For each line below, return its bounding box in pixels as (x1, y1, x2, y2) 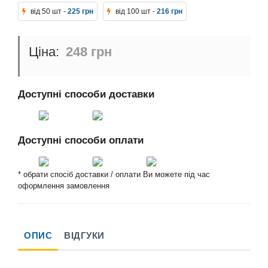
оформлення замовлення (18, 181, 109, 191)
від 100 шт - (114, 7, 157, 16)
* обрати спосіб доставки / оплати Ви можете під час (18, 170, 210, 179)
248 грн (62, 44, 112, 60)
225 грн (68, 7, 93, 16)
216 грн (157, 7, 182, 16)
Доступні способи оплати (18, 134, 144, 147)
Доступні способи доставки (18, 88, 154, 100)
